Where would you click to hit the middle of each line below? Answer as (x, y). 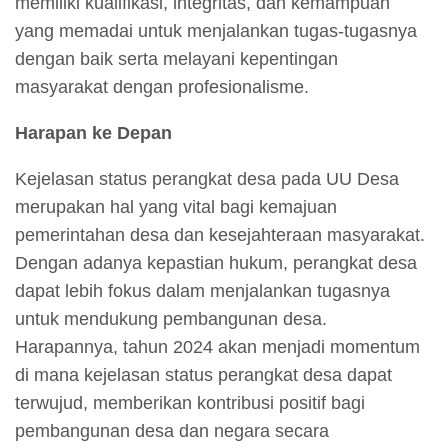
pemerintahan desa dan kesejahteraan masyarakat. (220, 234)
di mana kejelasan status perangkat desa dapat (203, 374)
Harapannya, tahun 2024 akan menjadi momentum (217, 346)
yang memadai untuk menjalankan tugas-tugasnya (216, 30)
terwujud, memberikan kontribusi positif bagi (190, 402)
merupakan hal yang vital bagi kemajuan (176, 206)
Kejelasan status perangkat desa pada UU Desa (207, 178)
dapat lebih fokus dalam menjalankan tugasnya (202, 290)
